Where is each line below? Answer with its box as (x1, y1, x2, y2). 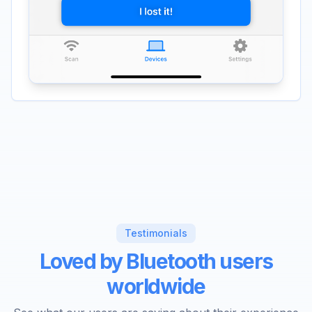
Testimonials (125, 227, 187, 240)
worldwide (107, 274, 205, 299)
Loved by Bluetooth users (39, 249, 273, 274)
